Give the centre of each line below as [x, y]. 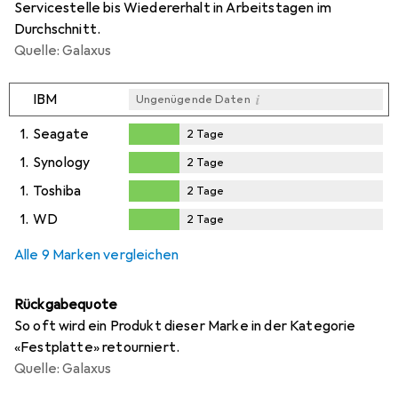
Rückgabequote [66, 304]
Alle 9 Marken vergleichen [96, 255]
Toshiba [57, 191]
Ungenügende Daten [193, 99]
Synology [62, 162]
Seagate [61, 134]
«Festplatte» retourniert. [97, 347]
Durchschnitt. [58, 29]
